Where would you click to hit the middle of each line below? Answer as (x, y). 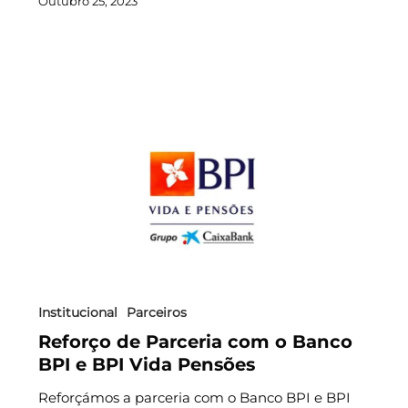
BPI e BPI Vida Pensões (146, 364)
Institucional (77, 312)
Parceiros (156, 312)
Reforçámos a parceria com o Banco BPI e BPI (194, 397)
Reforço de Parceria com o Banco (195, 341)
